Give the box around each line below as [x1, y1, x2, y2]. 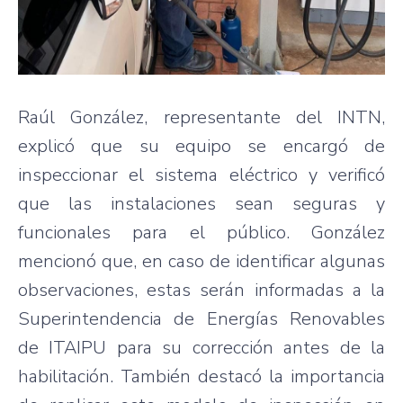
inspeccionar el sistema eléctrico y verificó [18, 162, 385, 187]
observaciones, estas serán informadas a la [18, 277, 385, 302]
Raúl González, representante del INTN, [18, 104, 385, 130]
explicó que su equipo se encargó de [18, 133, 385, 158]
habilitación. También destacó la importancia [18, 363, 385, 389]
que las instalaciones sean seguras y [18, 191, 385, 216]
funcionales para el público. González [18, 219, 385, 245]
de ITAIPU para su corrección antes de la [18, 335, 385, 360]
